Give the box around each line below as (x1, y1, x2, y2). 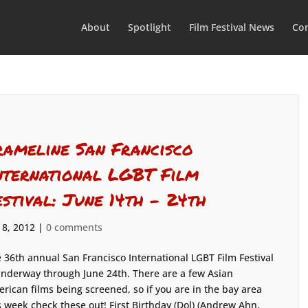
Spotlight (127, 21, 171, 34)
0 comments (45, 221, 102, 234)
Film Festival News (188, 21, 274, 34)
